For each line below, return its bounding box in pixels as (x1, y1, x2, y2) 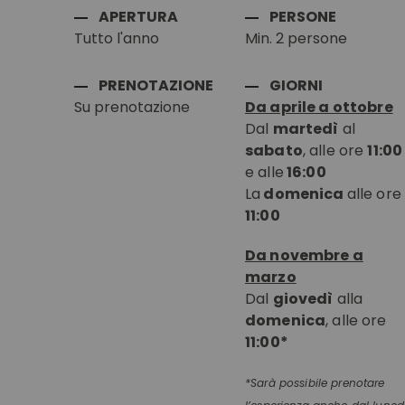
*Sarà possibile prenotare (245, 375, 385, 391)
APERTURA (99, 6, 178, 27)
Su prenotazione (74, 97, 190, 118)
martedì (272, 118, 339, 139)
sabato (245, 140, 303, 161)
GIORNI (269, 75, 324, 96)
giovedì (272, 288, 334, 309)
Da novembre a (245, 245, 363, 266)
